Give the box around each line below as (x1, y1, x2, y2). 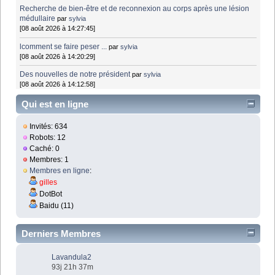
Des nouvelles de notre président (20, 70, 131, 79)
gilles (39, 178, 58, 187)
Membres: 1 (28, 155, 69, 165)
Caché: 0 (28, 144, 60, 153)
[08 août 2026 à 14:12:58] (20, 80, 96, 88)
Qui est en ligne (21, 99, 88, 110)
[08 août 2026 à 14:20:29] (20, 52, 96, 60)
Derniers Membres (21, 228, 101, 239)
